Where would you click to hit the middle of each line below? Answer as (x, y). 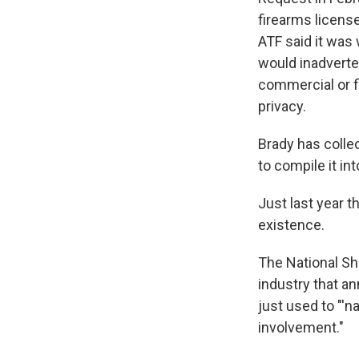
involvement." (301, 327)
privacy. (282, 106)
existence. (291, 225)
